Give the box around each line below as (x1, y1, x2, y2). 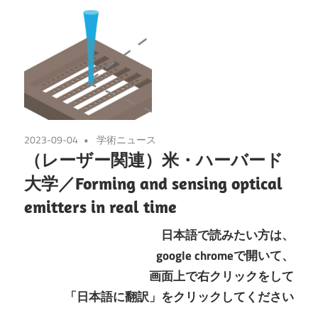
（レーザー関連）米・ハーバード (24, 149, 283, 171)
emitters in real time (24, 196, 177, 218)
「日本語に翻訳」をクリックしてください (65, 287, 294, 306)
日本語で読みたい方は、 (161, 225, 294, 244)
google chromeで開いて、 (156, 246, 294, 265)
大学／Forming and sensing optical (24, 172, 283, 194)
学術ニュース (97, 132, 156, 148)
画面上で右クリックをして (149, 266, 294, 285)
